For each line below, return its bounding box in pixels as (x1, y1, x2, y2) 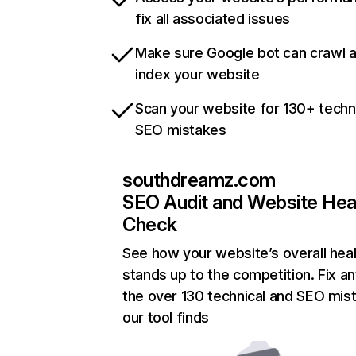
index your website (135, 66, 260, 83)
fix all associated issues (135, 10, 290, 27)
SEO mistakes (135, 122, 226, 138)
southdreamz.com (122, 168, 276, 192)
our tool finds (122, 309, 209, 326)
